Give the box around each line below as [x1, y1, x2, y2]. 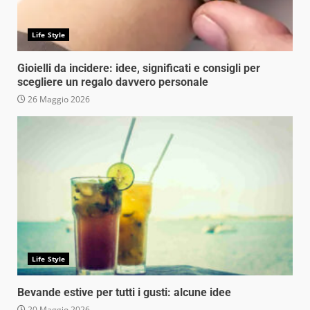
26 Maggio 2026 [26, 93, 90, 105]
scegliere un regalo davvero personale [17, 75, 208, 89]
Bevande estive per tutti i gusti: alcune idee [17, 285, 231, 299]
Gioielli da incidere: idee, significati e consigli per [17, 61, 260, 75]
